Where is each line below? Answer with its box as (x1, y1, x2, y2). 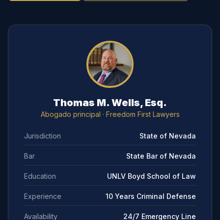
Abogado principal (40, 110, 101, 118)
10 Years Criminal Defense (106, 192, 196, 200)
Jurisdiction (24, 132, 61, 140)
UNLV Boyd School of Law (107, 172, 196, 180)
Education (24, 172, 56, 180)
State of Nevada (139, 132, 196, 140)
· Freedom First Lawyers (100, 110, 180, 118)
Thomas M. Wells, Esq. (53, 97, 167, 109)
